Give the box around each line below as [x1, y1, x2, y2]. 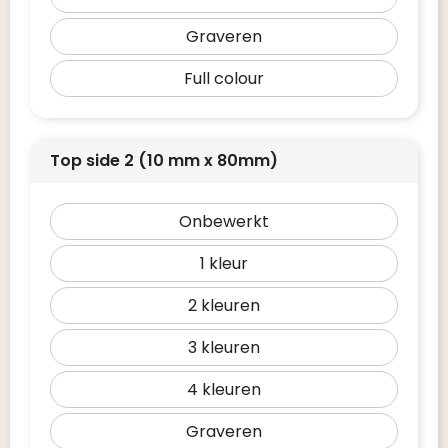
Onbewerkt [179, 210, 269, 233]
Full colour [184, 67, 264, 90]
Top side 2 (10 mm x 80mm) [50, 149, 278, 172]
